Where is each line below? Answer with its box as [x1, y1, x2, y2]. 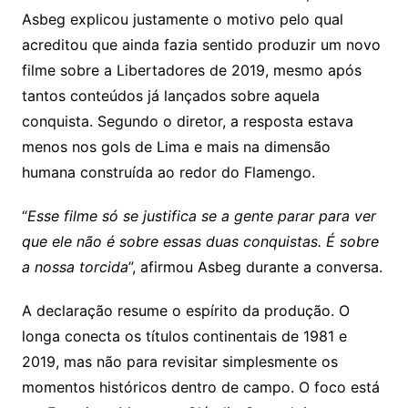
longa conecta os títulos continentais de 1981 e [21, 327, 347, 346]
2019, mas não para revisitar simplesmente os [21, 352, 338, 372]
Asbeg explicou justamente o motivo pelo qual [21, 10, 343, 29]
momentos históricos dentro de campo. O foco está [21, 378, 380, 397]
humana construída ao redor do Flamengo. [21, 163, 315, 182]
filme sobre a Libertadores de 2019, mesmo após [21, 61, 362, 80]
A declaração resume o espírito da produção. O [21, 301, 350, 321]
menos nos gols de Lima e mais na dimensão [21, 138, 331, 157]
